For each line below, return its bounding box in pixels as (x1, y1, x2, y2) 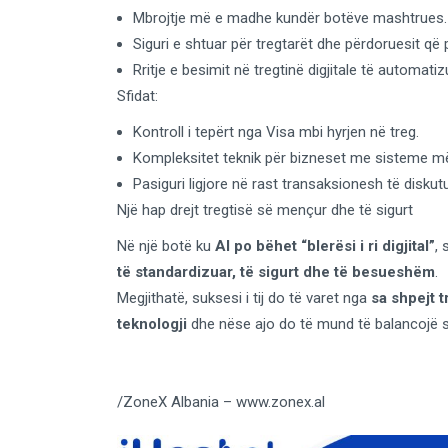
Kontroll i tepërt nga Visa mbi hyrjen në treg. (133, 123, 419, 142)
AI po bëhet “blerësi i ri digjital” (215, 237, 435, 256)
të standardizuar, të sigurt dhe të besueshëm (117, 263, 435, 282)
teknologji (117, 315, 187, 334)
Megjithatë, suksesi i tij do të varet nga (117, 289, 371, 308)
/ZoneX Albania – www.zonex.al (117, 393, 325, 412)
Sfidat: (117, 87, 158, 106)
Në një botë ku (117, 237, 215, 256)
